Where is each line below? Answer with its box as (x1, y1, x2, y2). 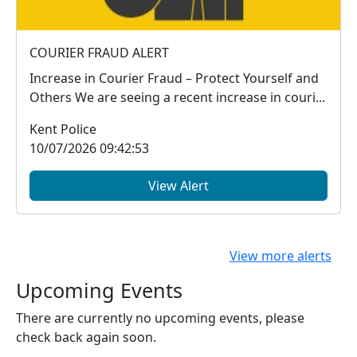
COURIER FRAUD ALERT (29, 44, 169, 62)
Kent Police (29, 120, 96, 139)
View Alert (148, 177, 209, 195)
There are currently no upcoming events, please (16, 309, 304, 328)
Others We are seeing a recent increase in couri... (75, 88, 325, 107)
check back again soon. (16, 328, 156, 347)
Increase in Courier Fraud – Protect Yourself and (29, 69, 319, 88)
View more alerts (229, 247, 331, 265)
